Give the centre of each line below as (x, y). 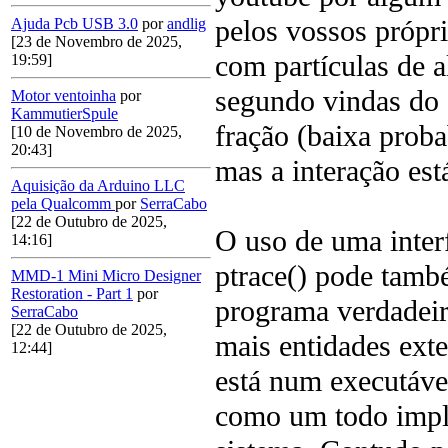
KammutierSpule (64, 114)
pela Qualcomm (63, 204)
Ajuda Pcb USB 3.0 (74, 24)
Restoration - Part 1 (72, 294)
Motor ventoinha (63, 96)
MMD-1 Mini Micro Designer (106, 276)
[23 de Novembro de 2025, (96, 42)
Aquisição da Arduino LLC (98, 186)
